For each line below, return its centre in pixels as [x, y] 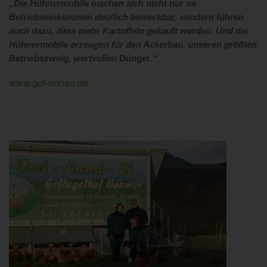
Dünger [135, 58]
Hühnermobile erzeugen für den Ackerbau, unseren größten [133, 44]
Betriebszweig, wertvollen [64, 58]
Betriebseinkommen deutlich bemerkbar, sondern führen [126, 17]
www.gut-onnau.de [49, 82]
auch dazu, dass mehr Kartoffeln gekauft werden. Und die [128, 31]
